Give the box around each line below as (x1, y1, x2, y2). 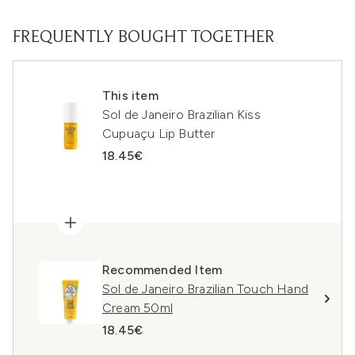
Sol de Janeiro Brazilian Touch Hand (102, 281, 308, 296)
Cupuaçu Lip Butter (102, 126, 216, 141)
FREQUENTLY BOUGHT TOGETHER (13, 29, 275, 47)
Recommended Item (102, 262, 223, 277)
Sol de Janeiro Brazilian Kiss (102, 107, 261, 122)
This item (102, 88, 158, 103)
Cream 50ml (102, 300, 173, 315)
